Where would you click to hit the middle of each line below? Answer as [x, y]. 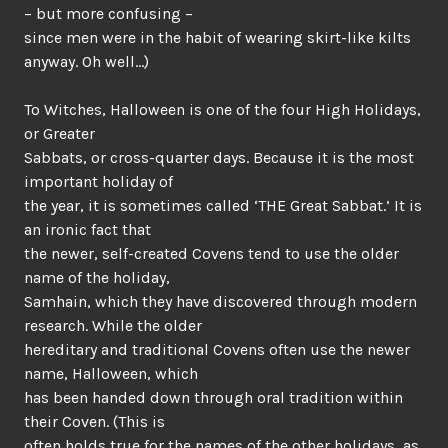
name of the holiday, [97, 277]
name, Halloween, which [111, 373]
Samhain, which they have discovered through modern [220, 301]
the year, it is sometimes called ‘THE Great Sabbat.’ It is [223, 205]
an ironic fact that [87, 229]
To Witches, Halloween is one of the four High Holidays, [222, 109]
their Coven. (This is [94, 421]
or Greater [59, 133]
